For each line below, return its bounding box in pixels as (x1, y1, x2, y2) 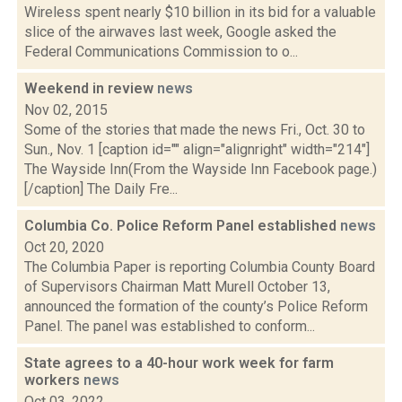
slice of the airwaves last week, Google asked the (24, 23, 336, 40)
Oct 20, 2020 (24, 239, 104, 256)
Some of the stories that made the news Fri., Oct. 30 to (24, 121, 365, 138)
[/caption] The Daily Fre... (24, 180, 178, 197)
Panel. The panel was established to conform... (24, 318, 315, 335)
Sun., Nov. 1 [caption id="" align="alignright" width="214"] (24, 141, 370, 158)
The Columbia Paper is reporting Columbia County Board (24, 258, 375, 275)
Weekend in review (24, 80, 157, 97)
